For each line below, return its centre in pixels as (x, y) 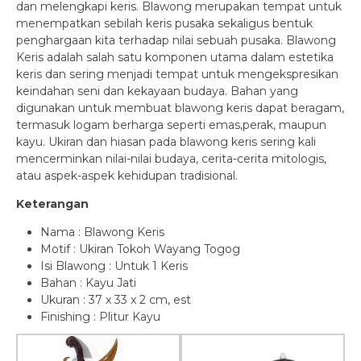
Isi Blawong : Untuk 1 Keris (114, 266)
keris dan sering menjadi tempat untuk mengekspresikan (177, 74)
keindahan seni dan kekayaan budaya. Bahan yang (157, 91)
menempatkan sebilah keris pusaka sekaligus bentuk (164, 23)
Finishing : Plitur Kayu (100, 316)
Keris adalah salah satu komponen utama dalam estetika (175, 57)
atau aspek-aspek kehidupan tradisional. (127, 175)
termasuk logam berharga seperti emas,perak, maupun (171, 124)
